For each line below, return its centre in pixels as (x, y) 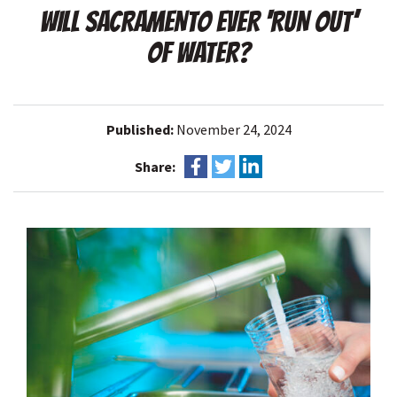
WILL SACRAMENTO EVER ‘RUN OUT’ (198, 22)
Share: (155, 166)
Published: (141, 129)
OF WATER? (198, 53)
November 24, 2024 (234, 129)
